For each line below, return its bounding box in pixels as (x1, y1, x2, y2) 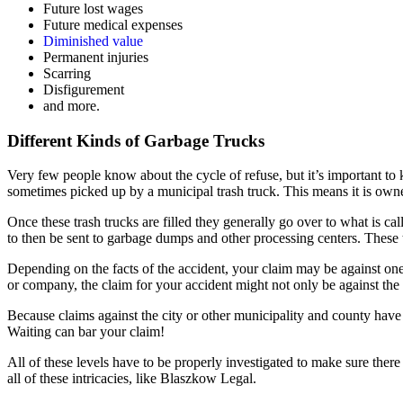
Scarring (43, 65, 91, 81)
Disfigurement (43, 81, 124, 97)
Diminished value (43, 32, 143, 49)
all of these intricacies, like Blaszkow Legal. (7, 371, 256, 387)
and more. (43, 97, 100, 113)
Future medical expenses (43, 16, 183, 32)
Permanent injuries (43, 49, 148, 65)
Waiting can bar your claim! (7, 324, 165, 340)
